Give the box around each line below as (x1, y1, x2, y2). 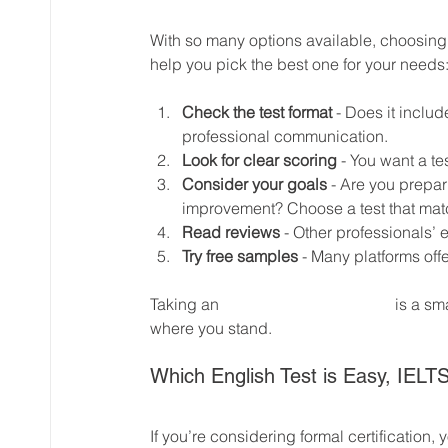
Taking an (150, 293, 223, 314)
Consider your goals (182, 173, 327, 194)
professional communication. (182, 125, 388, 146)
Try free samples (182, 245, 298, 266)
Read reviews (182, 221, 280, 242)
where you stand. (150, 317, 272, 338)
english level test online (223, 293, 391, 314)
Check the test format (182, 101, 332, 122)
